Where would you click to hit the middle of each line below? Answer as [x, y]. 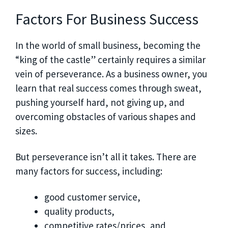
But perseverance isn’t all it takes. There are [106, 156]
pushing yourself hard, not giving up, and [100, 103]
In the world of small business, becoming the [108, 46]
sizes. [26, 131]
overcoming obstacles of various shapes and [106, 117]
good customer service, [92, 197]
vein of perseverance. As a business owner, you [111, 74]
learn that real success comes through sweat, [108, 88]
